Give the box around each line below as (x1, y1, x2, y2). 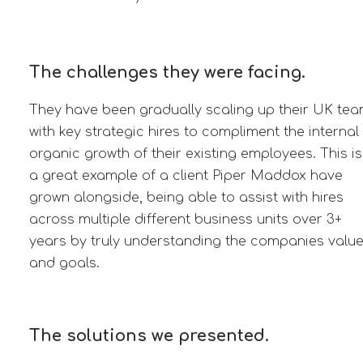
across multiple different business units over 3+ (28, 211, 342, 227)
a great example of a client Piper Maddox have (28, 168, 343, 183)
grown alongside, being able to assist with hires (28, 190, 344, 205)
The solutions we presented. (28, 326, 269, 345)
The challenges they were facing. (28, 62, 305, 82)
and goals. (28, 255, 100, 271)
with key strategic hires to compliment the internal (28, 124, 359, 139)
